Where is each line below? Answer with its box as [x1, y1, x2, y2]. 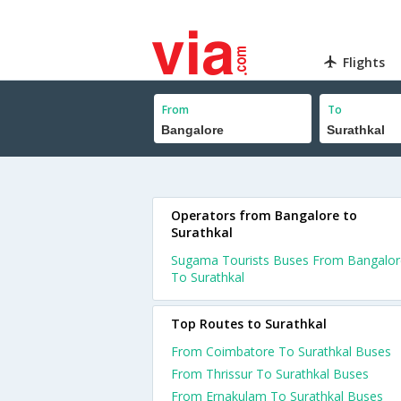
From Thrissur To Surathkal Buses [171, 365, 369, 382]
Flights [343, 54, 386, 71]
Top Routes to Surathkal [171, 315, 327, 332]
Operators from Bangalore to [171, 207, 357, 224]
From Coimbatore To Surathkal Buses [171, 343, 391, 360]
